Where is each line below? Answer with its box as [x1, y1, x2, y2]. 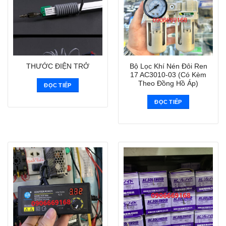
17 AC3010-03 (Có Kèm [130, 71, 206, 79]
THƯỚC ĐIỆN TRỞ [26, 63, 89, 71]
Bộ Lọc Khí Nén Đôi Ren [129, 62, 207, 70]
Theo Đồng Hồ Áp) [138, 79, 198, 87]
